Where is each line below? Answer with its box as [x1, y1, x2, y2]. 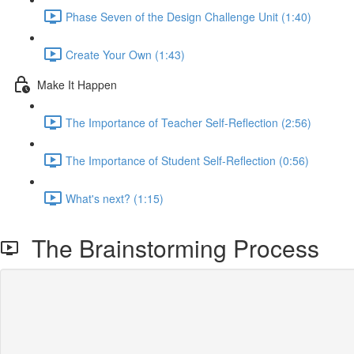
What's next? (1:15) [66, 190, 164, 206]
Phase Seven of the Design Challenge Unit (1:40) [66, 8, 311, 24]
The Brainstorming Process [19, 231, 319, 265]
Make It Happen [37, 76, 117, 92]
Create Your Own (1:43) [66, 46, 185, 62]
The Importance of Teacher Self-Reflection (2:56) [66, 114, 311, 130]
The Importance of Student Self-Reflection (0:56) [66, 152, 309, 168]
